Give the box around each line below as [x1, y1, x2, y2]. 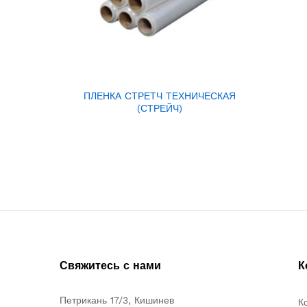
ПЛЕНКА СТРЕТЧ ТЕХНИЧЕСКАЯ [84, 90, 236, 102]
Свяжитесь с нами [60, 259, 161, 273]
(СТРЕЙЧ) [137, 103, 183, 114]
